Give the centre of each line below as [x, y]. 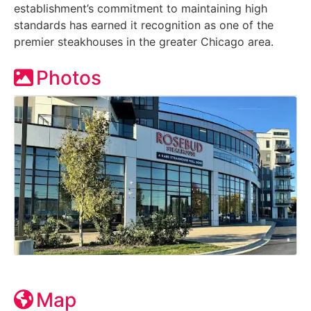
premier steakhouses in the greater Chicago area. [144, 41]
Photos [69, 77]
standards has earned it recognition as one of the [144, 25]
